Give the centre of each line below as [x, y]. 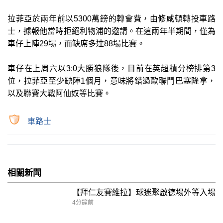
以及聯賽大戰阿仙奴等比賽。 [59, 93]
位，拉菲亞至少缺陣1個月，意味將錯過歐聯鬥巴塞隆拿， [111, 81]
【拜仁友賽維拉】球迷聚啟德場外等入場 [144, 192]
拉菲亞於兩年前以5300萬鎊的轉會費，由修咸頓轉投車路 [111, 18]
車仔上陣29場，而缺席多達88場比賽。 [76, 43]
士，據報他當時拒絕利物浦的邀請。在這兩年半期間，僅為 [111, 31]
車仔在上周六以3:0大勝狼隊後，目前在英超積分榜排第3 [111, 68]
